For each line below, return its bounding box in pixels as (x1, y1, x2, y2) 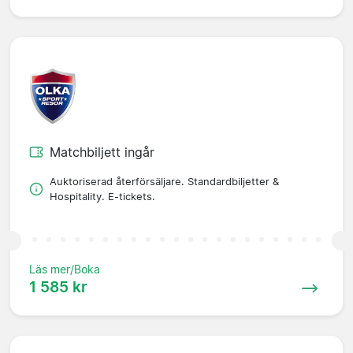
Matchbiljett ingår (50, 144, 154, 161)
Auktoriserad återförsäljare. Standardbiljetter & (50, 176, 279, 188)
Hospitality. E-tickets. (50, 191, 155, 203)
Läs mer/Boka (29, 262, 100, 277)
